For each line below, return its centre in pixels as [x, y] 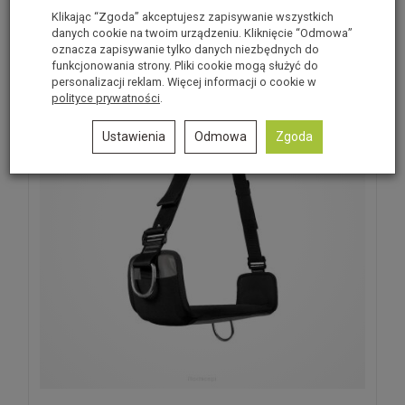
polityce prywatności [106, 98]
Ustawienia [133, 137]
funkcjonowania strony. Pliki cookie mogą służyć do [185, 66]
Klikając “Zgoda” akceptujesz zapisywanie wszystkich [193, 17]
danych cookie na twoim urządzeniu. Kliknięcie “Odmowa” [202, 33]
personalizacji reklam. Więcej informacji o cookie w [184, 82]
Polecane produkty [99, 24]
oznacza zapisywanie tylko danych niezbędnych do [185, 49]
